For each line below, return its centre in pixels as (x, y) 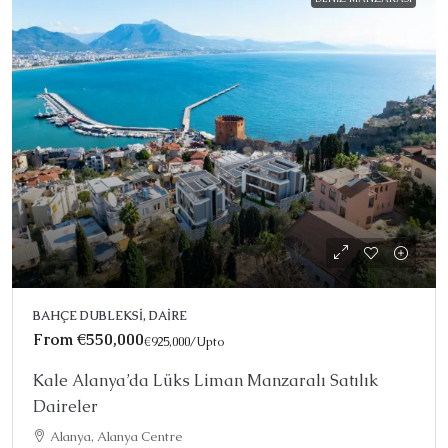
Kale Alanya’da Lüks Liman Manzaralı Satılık (205, 380)
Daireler (65, 406)
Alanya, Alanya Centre (116, 436)
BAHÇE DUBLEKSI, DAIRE (110, 316)
